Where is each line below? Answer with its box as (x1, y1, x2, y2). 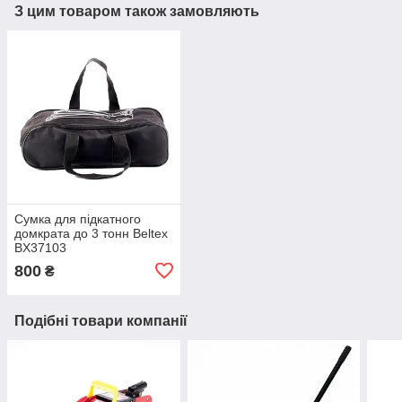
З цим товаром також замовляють (14, 4, 259, 20)
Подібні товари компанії (14, 312, 188, 328)
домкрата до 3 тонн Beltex (14, 225, 168, 240)
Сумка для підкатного (14, 211, 141, 226)
